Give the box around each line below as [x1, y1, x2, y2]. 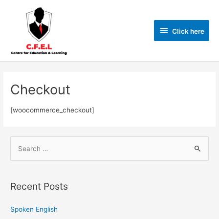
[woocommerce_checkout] [10, 106, 95, 114]
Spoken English [10, 205, 58, 213]
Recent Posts [10, 180, 68, 193]
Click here [172, 27, 204, 35]
